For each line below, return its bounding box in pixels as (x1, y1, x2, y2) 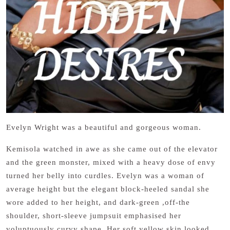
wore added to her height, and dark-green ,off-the (6, 198, 190, 206)
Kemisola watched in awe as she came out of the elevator (6, 145, 218, 153)
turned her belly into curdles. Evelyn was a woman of (6, 171, 204, 180)
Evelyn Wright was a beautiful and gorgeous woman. (6, 123, 204, 131)
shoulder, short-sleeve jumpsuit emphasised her (6, 212, 181, 220)
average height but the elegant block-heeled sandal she (6, 185, 209, 193)
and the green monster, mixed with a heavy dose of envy (6, 158, 216, 166)
